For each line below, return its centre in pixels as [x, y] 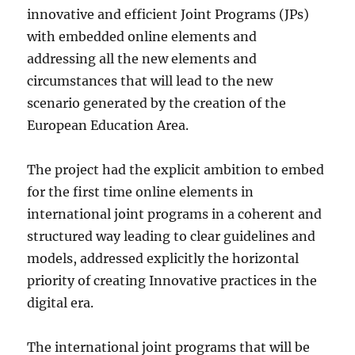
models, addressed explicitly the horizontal [163, 259]
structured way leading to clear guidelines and [172, 237]
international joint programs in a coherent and [175, 214]
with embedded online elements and [142, 37]
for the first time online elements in [141, 192]
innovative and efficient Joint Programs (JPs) [168, 15]
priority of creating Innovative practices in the [172, 281]
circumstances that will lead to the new [150, 81]
